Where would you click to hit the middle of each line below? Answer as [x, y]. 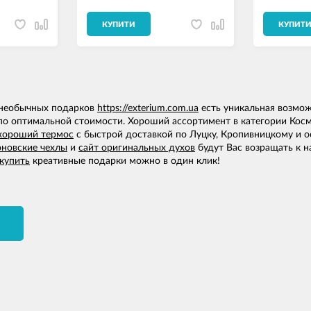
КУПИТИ [119, 25]
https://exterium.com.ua [148, 109]
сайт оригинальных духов [137, 148]
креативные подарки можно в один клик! [125, 161]
